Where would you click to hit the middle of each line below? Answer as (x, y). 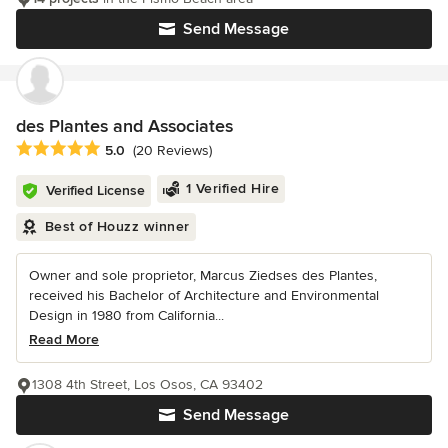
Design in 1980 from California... (126, 315)
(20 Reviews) (172, 150)
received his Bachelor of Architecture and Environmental (204, 295)
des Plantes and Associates (124, 125)
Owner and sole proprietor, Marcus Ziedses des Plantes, (203, 275)
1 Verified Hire (232, 188)
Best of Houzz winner (117, 226)
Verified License (95, 190)
